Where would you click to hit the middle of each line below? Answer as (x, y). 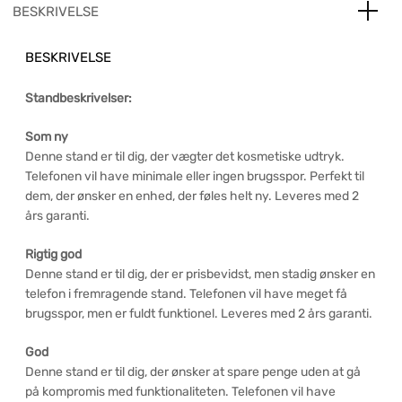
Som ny (47, 136)
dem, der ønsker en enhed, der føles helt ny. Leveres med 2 (192, 196)
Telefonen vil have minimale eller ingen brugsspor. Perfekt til (195, 176)
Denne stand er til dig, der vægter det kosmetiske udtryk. (185, 156)
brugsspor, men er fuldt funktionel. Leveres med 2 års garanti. (199, 313)
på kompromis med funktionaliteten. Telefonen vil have (180, 391)
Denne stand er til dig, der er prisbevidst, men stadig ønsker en (200, 274)
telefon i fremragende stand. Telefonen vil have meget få (186, 293)
